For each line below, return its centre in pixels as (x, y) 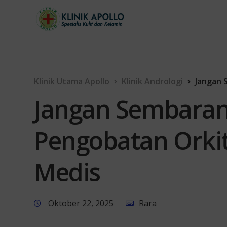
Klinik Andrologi (152, 81)
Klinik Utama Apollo (72, 81)
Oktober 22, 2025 (81, 203)
